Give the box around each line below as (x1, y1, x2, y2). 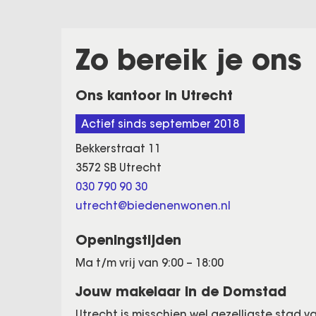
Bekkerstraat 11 (75, 142, 161, 155)
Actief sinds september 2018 (81, 117, 239, 130)
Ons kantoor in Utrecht (75, 87, 233, 104)
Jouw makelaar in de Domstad (75, 283, 286, 300)
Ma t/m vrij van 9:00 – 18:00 (75, 256, 224, 269)
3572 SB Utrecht (75, 161, 162, 174)
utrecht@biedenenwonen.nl (75, 199, 231, 212)
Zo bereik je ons (75, 41, 302, 78)
